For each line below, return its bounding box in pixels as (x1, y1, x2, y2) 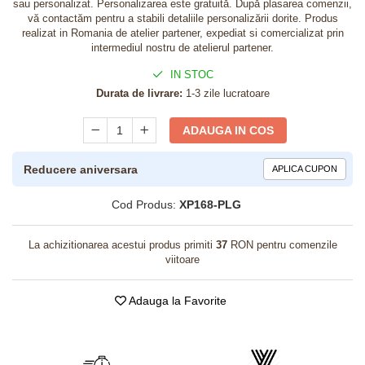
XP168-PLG (179, 198, 241, 211)
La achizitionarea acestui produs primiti (28, 239, 216, 251)
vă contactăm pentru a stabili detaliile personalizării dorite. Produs (27, 12, 338, 24)
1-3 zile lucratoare (182, 87, 270, 99)
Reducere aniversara (24, 162, 138, 176)
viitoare (165, 253, 200, 266)
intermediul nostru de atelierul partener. (91, 42, 274, 54)
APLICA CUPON (272, 164, 337, 174)
